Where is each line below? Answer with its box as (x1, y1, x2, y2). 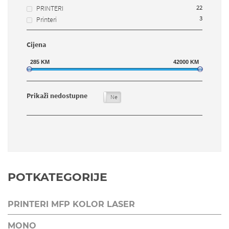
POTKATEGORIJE (8, 170, 107, 184)
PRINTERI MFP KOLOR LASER (8, 199, 135, 209)
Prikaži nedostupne (27, 90, 87, 100)
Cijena (27, 39, 46, 49)
